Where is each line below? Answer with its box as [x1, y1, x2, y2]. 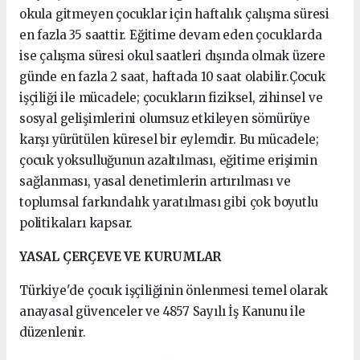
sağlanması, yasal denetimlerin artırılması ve [19, 174, 291, 189]
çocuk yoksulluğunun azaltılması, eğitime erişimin [19, 153, 317, 168]
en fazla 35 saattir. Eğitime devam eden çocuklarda [19, 27, 322, 43]
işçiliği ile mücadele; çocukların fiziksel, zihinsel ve [19, 90, 323, 105]
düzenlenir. [19, 325, 86, 340]
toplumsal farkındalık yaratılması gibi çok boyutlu [19, 194, 318, 210]
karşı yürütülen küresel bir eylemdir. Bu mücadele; [19, 132, 319, 147]
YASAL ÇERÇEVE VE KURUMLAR [19, 249, 222, 264]
